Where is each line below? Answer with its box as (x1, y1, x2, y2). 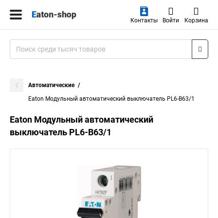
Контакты (130, 17, 158, 24)
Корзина (184, 17, 208, 24)
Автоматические (28, 82, 74, 89)
